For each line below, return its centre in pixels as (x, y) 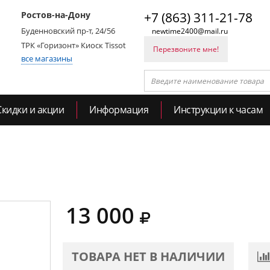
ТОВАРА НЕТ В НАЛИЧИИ (148, 256)
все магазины (47, 58)
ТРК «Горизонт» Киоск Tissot (74, 45)
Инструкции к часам (218, 110)
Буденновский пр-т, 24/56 (68, 31)
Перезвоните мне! (186, 49)
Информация (119, 110)
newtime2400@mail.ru (190, 31)
